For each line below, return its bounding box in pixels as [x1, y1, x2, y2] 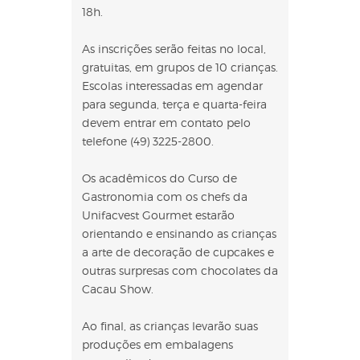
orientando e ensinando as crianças [82, 227, 276, 240]
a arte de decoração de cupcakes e [82, 245, 274, 259]
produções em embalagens [82, 337, 233, 351]
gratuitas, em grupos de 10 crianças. [82, 60, 278, 74]
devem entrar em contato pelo [82, 116, 251, 129]
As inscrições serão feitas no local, [82, 42, 266, 55]
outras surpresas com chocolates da [82, 264, 278, 277]
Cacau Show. [82, 282, 153, 296]
